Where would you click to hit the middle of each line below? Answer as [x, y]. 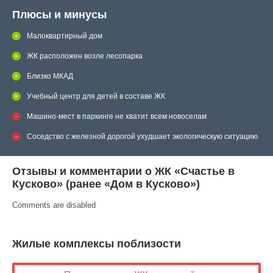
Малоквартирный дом [65, 36]
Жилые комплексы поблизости [97, 244]
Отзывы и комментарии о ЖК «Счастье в [123, 172]
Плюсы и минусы [59, 15]
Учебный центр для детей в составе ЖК [96, 97]
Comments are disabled [54, 205]
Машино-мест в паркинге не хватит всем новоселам [117, 117]
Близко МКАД [50, 76]
